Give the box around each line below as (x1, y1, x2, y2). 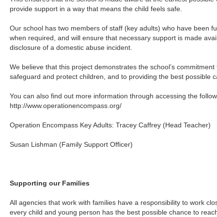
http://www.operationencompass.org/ (10, 102, 122, 109)
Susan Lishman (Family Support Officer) (10, 140, 133, 148)
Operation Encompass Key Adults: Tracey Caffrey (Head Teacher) (10, 121, 211, 129)
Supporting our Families (10, 179, 90, 187)
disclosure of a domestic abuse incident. (10, 44, 133, 51)
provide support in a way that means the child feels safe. (10, 5, 183, 13)
